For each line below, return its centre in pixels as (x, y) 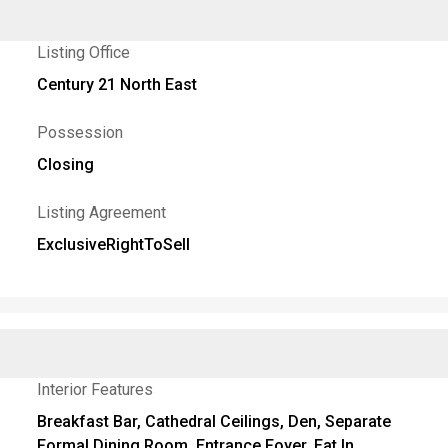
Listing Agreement (102, 212)
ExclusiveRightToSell (114, 244)
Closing (66, 164)
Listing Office (84, 52)
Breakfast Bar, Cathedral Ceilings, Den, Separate (214, 421)
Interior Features (95, 389)
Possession (80, 132)
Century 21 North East (117, 84)
